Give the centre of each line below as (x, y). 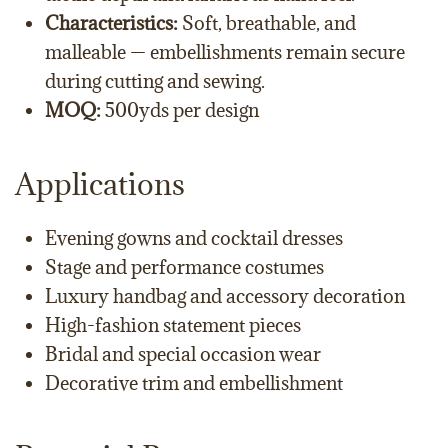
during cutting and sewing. (155, 81)
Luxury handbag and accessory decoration (225, 296)
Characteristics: (111, 23)
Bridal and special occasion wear (183, 354)
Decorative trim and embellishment (194, 383)
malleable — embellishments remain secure (225, 52)
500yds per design (182, 110)
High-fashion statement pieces (173, 325)
